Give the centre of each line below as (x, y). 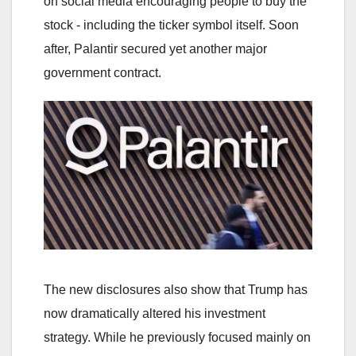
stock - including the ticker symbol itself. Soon (171, 25)
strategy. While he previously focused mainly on (177, 337)
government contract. (103, 73)
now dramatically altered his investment (155, 313)
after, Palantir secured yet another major (155, 49)
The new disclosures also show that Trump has (176, 289)
